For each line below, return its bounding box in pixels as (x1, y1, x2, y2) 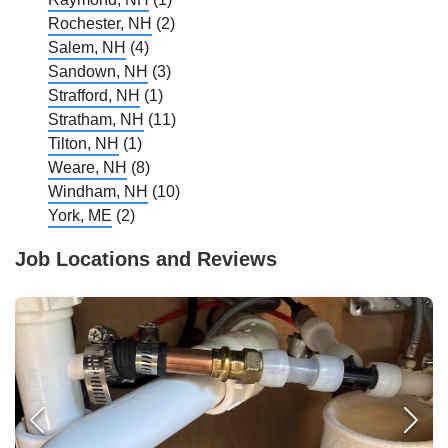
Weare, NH (48, 159, 127, 177)
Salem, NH (48, 39, 126, 57)
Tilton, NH (48, 135, 119, 153)
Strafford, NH (48, 87, 140, 105)
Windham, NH (48, 183, 148, 201)
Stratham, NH (48, 111, 144, 129)
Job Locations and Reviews (15, 248, 277, 271)
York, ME (48, 207, 112, 225)
